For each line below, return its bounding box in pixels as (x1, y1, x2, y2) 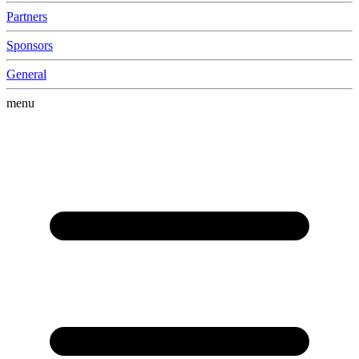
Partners (6, 10, 47, 23)
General (6, 67, 46, 81)
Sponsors (6, 38, 53, 52)
